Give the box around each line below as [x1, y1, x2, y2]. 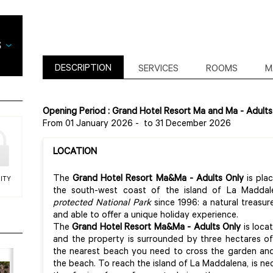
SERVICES [138, 64, 179, 75]
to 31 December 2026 [144, 119, 231, 130]
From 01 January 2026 [43, 119, 133, 130]
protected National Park [53, 198, 151, 209]
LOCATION [53, 147, 97, 158]
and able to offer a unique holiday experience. [53, 210, 238, 221]
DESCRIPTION [55, 63, 112, 74]
